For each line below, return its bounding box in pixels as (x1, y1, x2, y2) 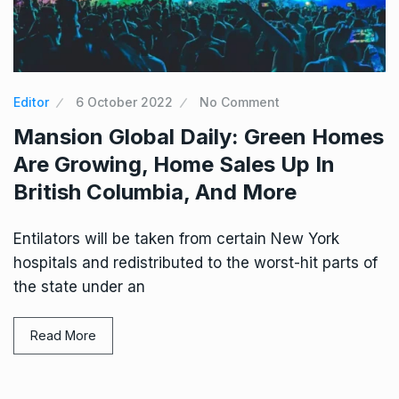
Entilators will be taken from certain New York (13, 230, 339, 248)
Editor (13, 94, 49, 110)
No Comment (199, 94, 280, 110)
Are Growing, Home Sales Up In (13, 151, 335, 178)
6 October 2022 (76, 94, 173, 110)
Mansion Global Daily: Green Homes (13, 124, 384, 151)
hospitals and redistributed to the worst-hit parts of (13, 254, 378, 273)
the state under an (13, 278, 145, 297)
